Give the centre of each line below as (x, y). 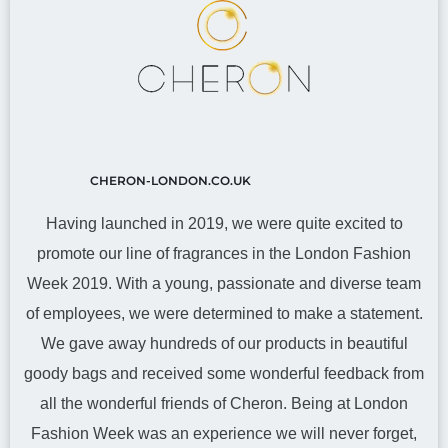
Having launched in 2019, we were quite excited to (224, 223)
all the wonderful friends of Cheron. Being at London (224, 403)
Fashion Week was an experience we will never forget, (224, 433)
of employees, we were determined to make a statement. (224, 313)
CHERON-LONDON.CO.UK (170, 180)
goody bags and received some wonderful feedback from (224, 373)
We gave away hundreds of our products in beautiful (224, 343)
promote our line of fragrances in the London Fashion (224, 253)
